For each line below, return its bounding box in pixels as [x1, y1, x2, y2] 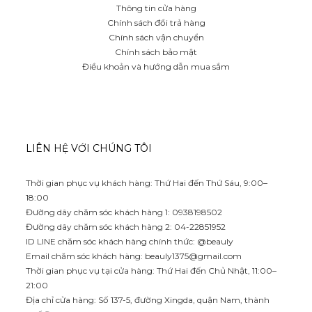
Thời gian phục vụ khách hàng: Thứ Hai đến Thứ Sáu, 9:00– [26, 177, 267, 188]
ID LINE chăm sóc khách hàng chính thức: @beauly [26, 235, 233, 247]
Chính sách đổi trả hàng [107, 17, 205, 28]
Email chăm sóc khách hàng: [26, 250, 145, 261]
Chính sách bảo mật [115, 46, 197, 57]
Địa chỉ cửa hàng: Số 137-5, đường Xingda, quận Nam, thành [26, 294, 270, 305]
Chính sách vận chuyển [108, 31, 204, 42]
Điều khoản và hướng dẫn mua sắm [82, 61, 230, 72]
